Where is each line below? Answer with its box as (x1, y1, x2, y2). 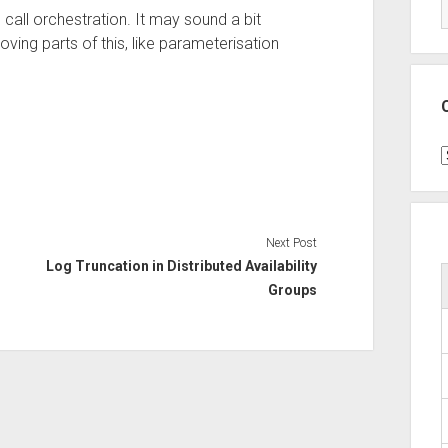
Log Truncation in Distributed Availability (46, 257, 318, 274)
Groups (268, 281, 318, 298)
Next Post (266, 235, 318, 250)
